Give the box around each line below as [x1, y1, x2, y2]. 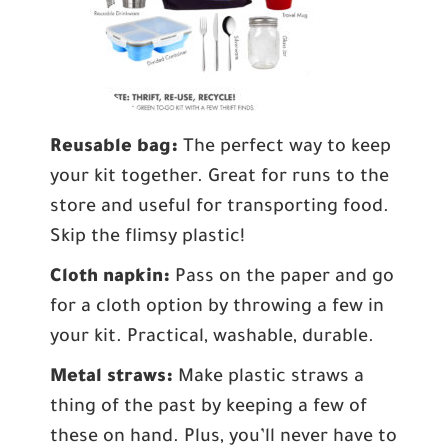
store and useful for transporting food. [50, 198, 389, 218]
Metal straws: [50, 368, 178, 388]
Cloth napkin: [50, 268, 175, 288]
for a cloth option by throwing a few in [50, 298, 384, 318]
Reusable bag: [50, 138, 183, 158]
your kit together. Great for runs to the [50, 168, 389, 188]
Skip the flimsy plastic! [50, 228, 245, 248]
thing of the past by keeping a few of [50, 398, 367, 418]
